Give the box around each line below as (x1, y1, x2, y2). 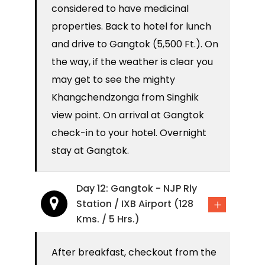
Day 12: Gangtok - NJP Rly (76, 182, 197, 196)
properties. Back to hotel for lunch (51, 20, 211, 34)
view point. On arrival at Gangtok (51, 108, 204, 122)
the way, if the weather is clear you (51, 55, 213, 69)
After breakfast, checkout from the (51, 245, 216, 260)
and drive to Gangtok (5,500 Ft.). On (51, 37, 218, 51)
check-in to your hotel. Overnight (51, 126, 206, 140)
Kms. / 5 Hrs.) (76, 212, 140, 227)
